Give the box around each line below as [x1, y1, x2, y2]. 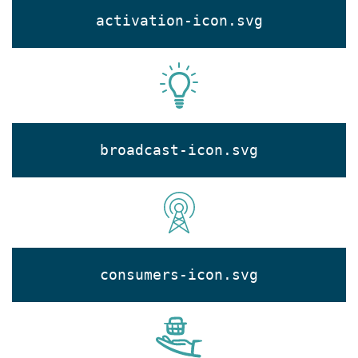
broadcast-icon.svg [100, 141, 258, 159]
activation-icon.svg [95, 12, 263, 30]
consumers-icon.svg [100, 266, 258, 284]
